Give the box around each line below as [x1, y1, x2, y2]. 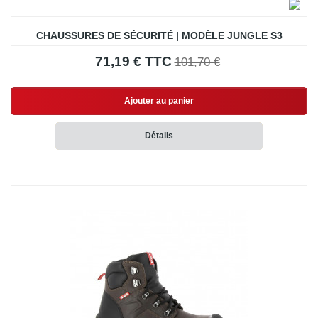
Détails [145, 131, 173, 141]
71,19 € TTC [94, 54, 172, 70]
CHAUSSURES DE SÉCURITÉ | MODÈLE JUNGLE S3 [35, 30, 283, 42]
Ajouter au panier [124, 96, 194, 106]
